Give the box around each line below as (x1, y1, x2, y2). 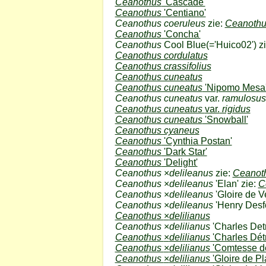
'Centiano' (161, 7, 206, 18)
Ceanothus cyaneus (115, 125, 199, 135)
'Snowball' (202, 114, 248, 125)
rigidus (219, 103, 251, 114)
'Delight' (161, 157, 198, 167)
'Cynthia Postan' (161, 135, 232, 146)
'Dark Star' (161, 146, 207, 157)
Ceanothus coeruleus (115, 18, 205, 28)
